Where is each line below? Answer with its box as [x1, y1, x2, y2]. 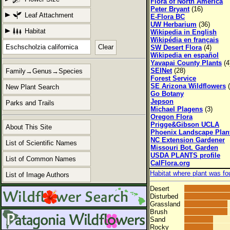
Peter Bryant [150, 5, 189, 13]
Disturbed [150, 193, 178, 201]
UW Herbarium [150, 21, 197, 28]
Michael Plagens [150, 105, 203, 113]
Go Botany [150, 90, 184, 98]
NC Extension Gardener [150, 136, 225, 144]
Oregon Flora [150, 113, 193, 121]
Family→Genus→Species [6, 67, 83, 75]
